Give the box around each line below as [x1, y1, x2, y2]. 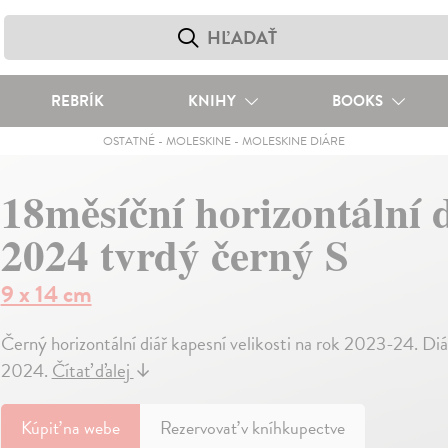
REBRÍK [50, 90, 104, 112]
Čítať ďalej [51, 356, 134, 385]
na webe [62, 414, 120, 441]
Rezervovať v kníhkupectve [159, 414, 345, 441]
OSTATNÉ [102, 132, 155, 150]
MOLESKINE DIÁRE [241, 132, 345, 150]
